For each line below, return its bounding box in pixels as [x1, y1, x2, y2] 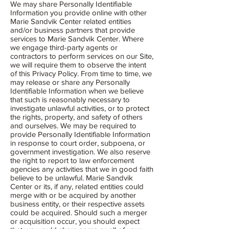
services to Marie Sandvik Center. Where [10, 34, 144, 43]
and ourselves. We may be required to [10, 121, 136, 130]
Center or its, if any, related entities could [10, 182, 144, 191]
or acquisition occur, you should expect [10, 217, 140, 225]
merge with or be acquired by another [10, 191, 136, 199]
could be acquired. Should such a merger [10, 208, 147, 217]
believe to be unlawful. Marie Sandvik [10, 173, 133, 182]
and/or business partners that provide [10, 26, 135, 34]
